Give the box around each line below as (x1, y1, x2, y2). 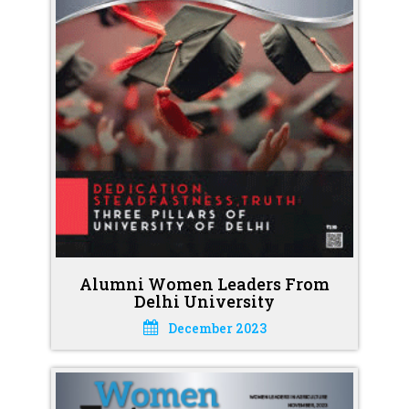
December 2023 (167, 319, 267, 337)
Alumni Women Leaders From (79, 272, 330, 295)
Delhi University (134, 289, 275, 312)
